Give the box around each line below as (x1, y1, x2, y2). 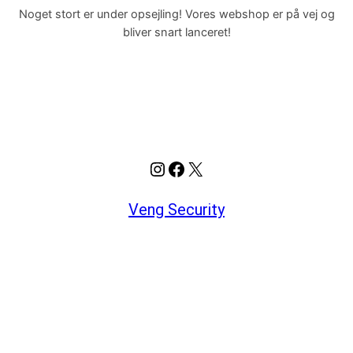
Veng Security (128, 199, 225, 219)
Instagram (147, 157, 235, 180)
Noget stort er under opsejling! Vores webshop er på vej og (18, 6, 335, 21)
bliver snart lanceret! (122, 24, 231, 39)
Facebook (166, 157, 249, 180)
